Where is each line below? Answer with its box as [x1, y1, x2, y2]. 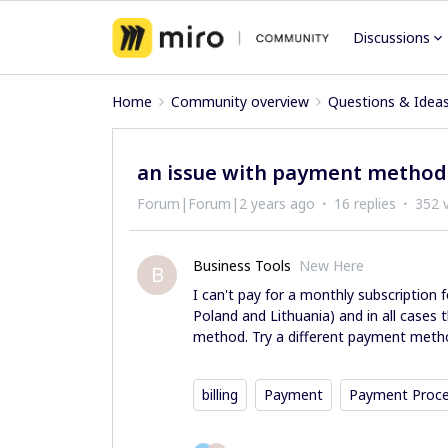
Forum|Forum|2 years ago [137, 194, 315, 213]
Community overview [171, 92, 309, 111]
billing [202, 385, 238, 404]
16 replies [334, 194, 396, 213]
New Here [299, 256, 364, 275]
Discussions [353, 28, 431, 47]
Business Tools [193, 256, 291, 275]
